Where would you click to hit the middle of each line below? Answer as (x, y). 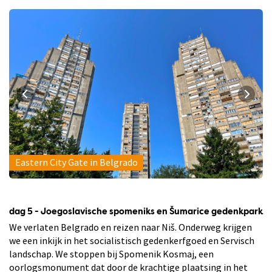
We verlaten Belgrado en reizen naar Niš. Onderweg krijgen (131, 227)
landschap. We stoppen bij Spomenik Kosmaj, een (111, 253)
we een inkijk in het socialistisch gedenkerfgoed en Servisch (132, 240)
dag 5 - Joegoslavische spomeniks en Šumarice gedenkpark (136, 212)
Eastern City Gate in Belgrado (76, 162)
